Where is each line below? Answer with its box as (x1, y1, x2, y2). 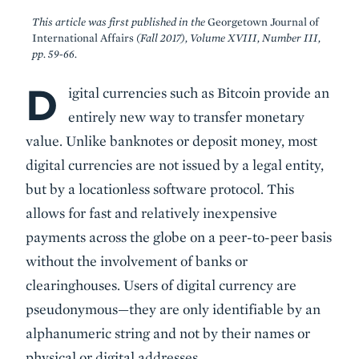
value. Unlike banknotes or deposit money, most (26, 132, 317, 149)
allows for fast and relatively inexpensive (26, 204, 277, 221)
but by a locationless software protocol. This (26, 180, 294, 197)
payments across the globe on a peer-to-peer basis (26, 228, 332, 245)
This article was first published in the (32, 15, 205, 28)
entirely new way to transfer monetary (68, 108, 305, 125)
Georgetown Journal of (205, 15, 319, 28)
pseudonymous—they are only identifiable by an (26, 301, 321, 317)
